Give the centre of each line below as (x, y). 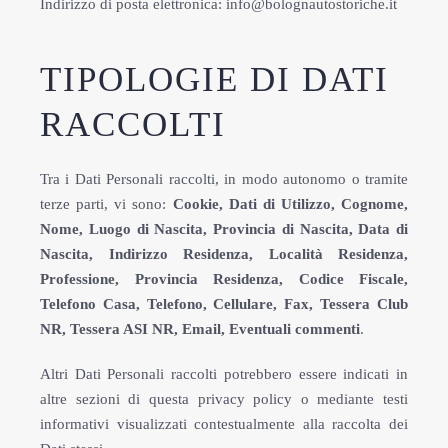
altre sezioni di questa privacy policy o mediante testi (224, 399)
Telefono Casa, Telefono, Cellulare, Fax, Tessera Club (224, 304)
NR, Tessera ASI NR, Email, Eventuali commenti (200, 329)
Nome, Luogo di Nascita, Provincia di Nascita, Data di (224, 229)
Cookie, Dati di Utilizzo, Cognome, (290, 204)
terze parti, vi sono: (106, 204)
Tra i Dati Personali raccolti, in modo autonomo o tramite (224, 179)
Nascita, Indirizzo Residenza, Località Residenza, (224, 254)
